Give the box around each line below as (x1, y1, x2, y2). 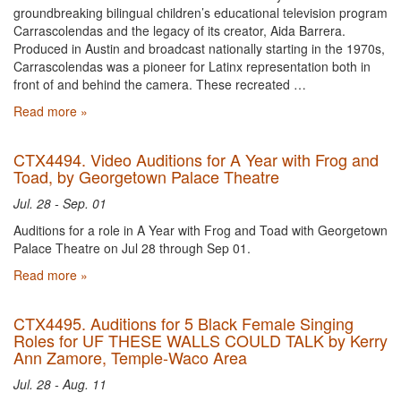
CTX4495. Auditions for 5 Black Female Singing (13, 311, 354, 335)
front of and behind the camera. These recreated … (13, 75, 306, 93)
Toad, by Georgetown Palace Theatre (13, 165, 279, 188)
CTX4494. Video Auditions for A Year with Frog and (13, 148, 379, 171)
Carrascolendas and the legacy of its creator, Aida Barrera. (13, 21, 346, 39)
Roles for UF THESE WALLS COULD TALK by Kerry (13, 328, 388, 352)
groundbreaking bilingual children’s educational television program (13, 4, 388, 21)
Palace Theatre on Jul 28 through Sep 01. (13, 239, 251, 257)
